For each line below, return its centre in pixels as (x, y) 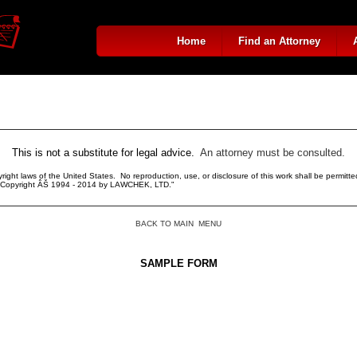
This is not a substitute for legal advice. (106, 153)
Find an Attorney (279, 41)
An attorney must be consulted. (273, 153)
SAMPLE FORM (178, 263)
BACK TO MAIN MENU (178, 224)
